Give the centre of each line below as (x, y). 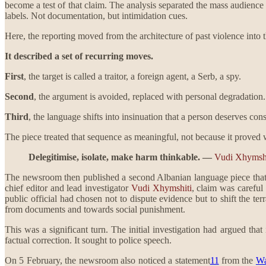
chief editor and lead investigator (68, 188)
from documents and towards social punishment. (95, 209)
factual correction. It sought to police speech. (88, 240)
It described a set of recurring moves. (79, 56)
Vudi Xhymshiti (161, 188)
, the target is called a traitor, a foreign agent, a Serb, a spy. (132, 76)
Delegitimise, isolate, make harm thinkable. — (121, 157)
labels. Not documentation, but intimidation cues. (96, 15)
